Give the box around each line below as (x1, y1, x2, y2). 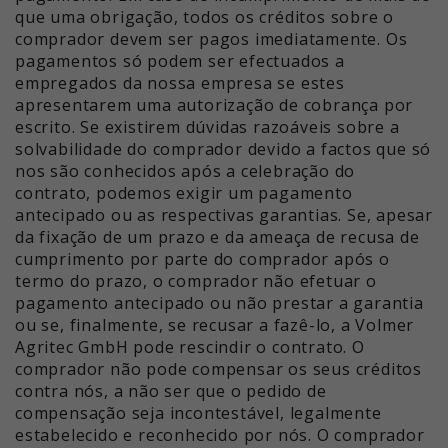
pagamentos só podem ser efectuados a (15, 50, 345, 73)
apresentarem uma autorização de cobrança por (15, 94, 414, 117)
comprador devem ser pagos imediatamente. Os (15, 28, 408, 51)
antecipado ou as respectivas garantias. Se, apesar (15, 204, 433, 227)
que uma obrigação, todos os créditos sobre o (15, 6, 395, 29)
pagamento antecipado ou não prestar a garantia (15, 292, 424, 315)
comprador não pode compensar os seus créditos (15, 358, 422, 381)
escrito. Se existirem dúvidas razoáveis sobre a (15, 116, 400, 139)
